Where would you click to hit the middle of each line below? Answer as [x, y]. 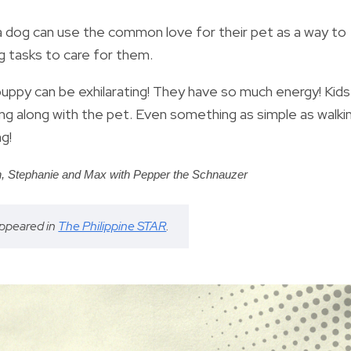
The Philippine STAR [112, 226]
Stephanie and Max [59, 174]
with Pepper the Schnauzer [179, 174]
